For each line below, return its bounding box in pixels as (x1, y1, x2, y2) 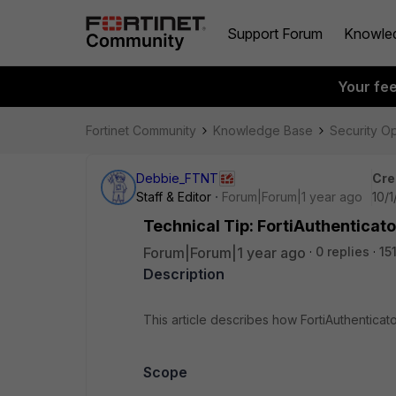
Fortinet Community (86, 123, 196, 138)
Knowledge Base (213, 123, 313, 138)
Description (143, 265, 225, 283)
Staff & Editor (136, 189, 211, 204)
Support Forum (227, 24, 323, 42)
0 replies (316, 244, 369, 259)
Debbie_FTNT (136, 171, 218, 186)
